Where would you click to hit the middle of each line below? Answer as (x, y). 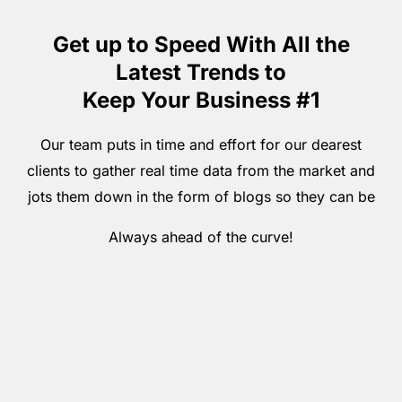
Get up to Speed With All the (201, 44)
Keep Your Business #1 (201, 100)
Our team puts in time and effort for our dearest (201, 144)
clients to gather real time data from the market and (201, 170)
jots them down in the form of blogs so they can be (201, 196)
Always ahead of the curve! (201, 236)
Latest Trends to (201, 72)
